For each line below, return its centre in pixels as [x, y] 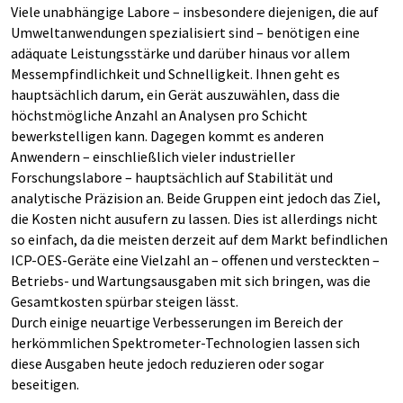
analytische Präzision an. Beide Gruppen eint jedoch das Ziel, [196, 198]
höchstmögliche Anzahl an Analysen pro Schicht [159, 115]
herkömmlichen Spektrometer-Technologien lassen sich [185, 343]
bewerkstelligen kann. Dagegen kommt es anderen [167, 136]
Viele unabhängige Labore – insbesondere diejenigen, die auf [195, 12]
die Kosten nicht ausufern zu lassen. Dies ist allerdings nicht [194, 219]
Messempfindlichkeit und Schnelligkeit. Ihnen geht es [175, 74]
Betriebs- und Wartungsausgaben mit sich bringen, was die [191, 281]
